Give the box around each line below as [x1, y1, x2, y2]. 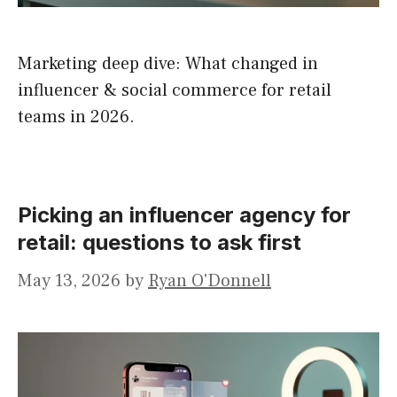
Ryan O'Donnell [148, 269, 271, 293]
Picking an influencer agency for [18, 202, 351, 229]
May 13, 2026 [18, 269, 121, 293]
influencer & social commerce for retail [18, 79, 331, 103]
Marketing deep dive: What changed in [18, 52, 318, 76]
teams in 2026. [18, 105, 135, 129]
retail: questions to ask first [18, 230, 301, 256]
